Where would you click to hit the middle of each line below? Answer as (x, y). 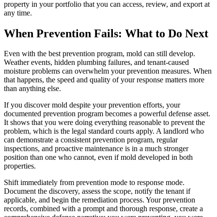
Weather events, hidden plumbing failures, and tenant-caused (96, 62)
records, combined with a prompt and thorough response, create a (103, 209)
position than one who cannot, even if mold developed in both (98, 157)
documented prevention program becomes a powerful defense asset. (107, 114)
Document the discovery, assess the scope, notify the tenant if (97, 191)
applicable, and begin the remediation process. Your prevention (100, 200)
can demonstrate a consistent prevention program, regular (91, 140)
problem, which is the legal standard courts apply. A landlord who (104, 131)
